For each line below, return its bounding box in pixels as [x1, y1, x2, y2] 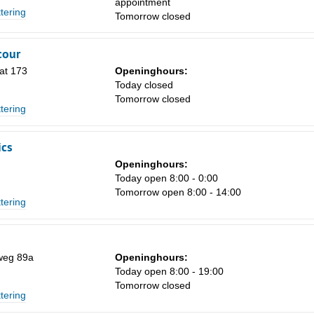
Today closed [115, 79, 173, 91]
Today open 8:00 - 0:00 [115, 172, 218, 184]
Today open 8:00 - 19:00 [115, 266, 224, 278]
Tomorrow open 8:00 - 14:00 [115, 186, 241, 198]
